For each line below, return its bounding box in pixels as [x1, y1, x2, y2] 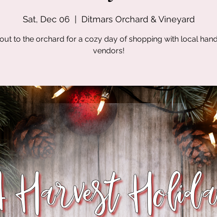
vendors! [93, 46, 124, 56]
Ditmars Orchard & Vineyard [81, 14, 195, 25]
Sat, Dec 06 [22, 14, 70, 25]
